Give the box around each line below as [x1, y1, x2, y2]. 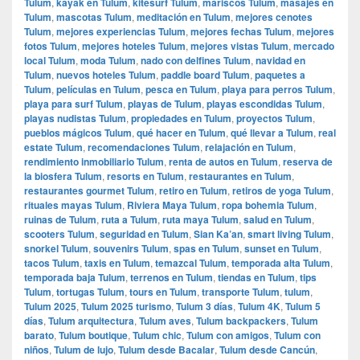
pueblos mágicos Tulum [24, 125, 132, 140]
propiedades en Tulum [131, 110, 231, 125]
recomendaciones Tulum [88, 139, 200, 154]
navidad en [256, 52, 305, 67]
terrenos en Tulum [130, 269, 213, 284]
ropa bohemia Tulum [222, 197, 314, 212]
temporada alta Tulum [231, 255, 330, 270]
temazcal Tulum [155, 255, 227, 270]
